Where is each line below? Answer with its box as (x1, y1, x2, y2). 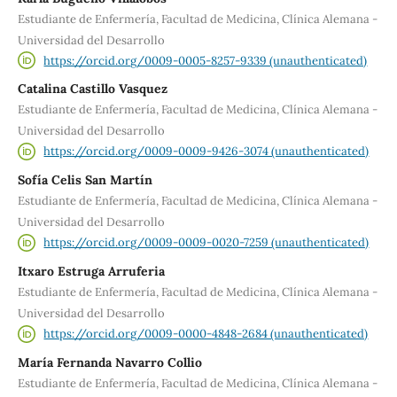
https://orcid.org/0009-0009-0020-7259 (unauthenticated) (43, 234, 370, 250)
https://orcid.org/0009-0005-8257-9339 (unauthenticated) (43, 52, 368, 68)
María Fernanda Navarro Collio (17, 354, 202, 370)
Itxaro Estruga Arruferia (17, 262, 165, 279)
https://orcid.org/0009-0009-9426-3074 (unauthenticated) (43, 144, 370, 160)
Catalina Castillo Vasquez (17, 81, 167, 97)
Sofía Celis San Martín (17, 172, 152, 189)
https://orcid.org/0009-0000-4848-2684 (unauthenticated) (43, 325, 369, 341)
